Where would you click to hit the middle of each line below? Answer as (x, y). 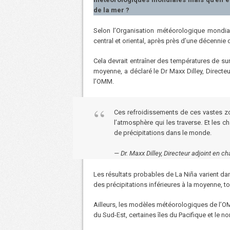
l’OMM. (104, 82)
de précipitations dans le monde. (163, 133)
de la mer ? (111, 10)
